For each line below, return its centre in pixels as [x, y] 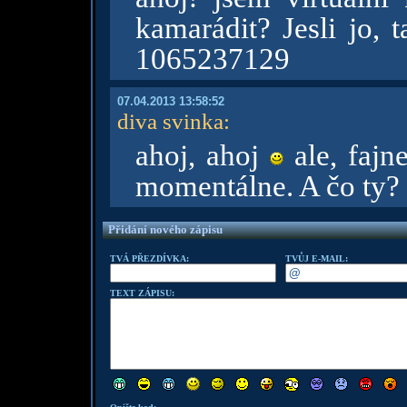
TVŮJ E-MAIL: [316, 258]
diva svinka [170, 121]
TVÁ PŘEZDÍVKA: [149, 258]
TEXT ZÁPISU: [142, 293]
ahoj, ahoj [202, 155]
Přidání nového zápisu [165, 229]
